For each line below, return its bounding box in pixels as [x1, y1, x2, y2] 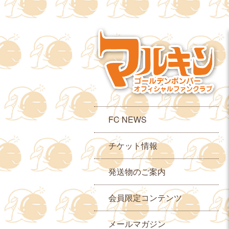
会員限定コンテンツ [108, 191, 182, 203]
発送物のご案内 [108, 165, 166, 177]
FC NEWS [108, 113, 147, 125]
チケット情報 [108, 139, 157, 151]
